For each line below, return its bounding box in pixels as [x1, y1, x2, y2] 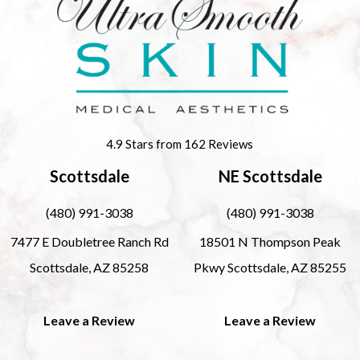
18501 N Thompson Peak [199, 233, 342, 249]
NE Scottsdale [218, 166, 322, 186]
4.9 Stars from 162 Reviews [106, 136, 254, 151]
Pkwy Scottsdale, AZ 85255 [194, 259, 347, 275]
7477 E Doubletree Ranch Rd [10, 233, 169, 249]
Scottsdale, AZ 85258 [30, 259, 149, 275]
